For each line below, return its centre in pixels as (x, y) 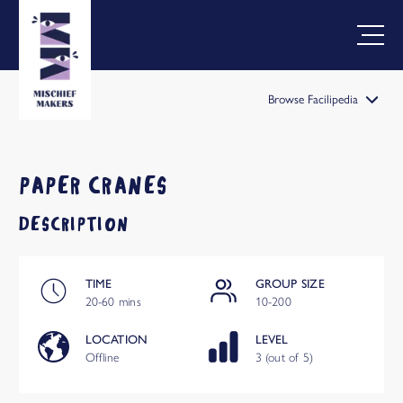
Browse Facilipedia (313, 99)
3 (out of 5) (284, 358)
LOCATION (116, 340)
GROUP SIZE (290, 284)
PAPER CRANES (94, 185)
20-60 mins (113, 302)
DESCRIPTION (74, 224)
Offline (102, 358)
